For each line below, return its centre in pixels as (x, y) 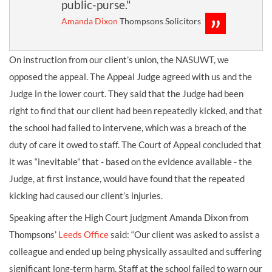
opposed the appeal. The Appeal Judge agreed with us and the (131, 76)
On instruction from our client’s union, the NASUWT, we (119, 59)
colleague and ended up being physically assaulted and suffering (135, 251)
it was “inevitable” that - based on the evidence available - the (131, 161)
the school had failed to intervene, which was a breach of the (128, 127)
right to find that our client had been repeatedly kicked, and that (136, 110)
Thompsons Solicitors (159, 21)
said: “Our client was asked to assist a (184, 234)
